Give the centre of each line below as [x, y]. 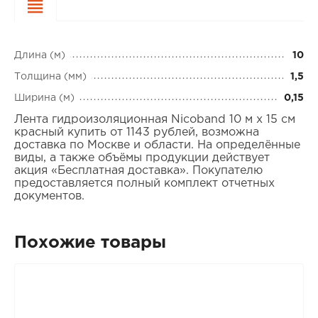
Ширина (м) [44, 98]
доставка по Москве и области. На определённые [157, 146]
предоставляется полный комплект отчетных [144, 184]
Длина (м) [39, 56]
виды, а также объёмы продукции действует [142, 158]
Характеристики [104, 9]
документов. [49, 197]
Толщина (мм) [50, 77]
